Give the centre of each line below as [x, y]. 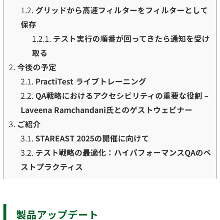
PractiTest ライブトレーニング [91, 82]
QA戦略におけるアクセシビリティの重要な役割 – [122, 96]
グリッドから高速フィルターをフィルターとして [122, 10]
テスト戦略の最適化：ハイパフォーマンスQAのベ [123, 153]
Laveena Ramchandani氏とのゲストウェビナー [106, 110]
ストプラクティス [52, 167]
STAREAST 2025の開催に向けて [92, 138]
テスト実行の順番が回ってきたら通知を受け [132, 39]
